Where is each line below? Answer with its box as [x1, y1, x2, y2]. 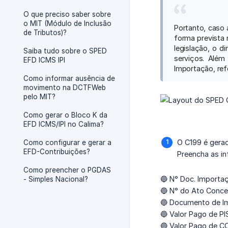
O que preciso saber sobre [23, 10, 111, 18]
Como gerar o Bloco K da [23, 111, 107, 119]
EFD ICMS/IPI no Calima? [23, 120, 104, 128]
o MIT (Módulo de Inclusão [23, 19, 111, 27]
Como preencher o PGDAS [23, 166, 111, 174]
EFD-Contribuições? [23, 148, 90, 156]
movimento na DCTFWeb [23, 83, 106, 92]
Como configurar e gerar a [23, 138, 111, 147]
